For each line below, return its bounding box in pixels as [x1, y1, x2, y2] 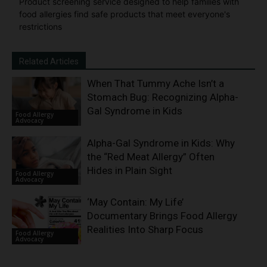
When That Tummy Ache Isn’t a [87, 77, 225, 90]
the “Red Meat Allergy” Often [87, 150, 215, 163]
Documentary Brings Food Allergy [87, 210, 238, 222]
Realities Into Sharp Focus [87, 223, 204, 236]
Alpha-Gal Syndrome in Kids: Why [87, 136, 235, 149]
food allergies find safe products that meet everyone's [19, 9, 230, 20]
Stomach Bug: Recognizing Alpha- [87, 91, 239, 104]
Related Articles [19, 57, 79, 67]
